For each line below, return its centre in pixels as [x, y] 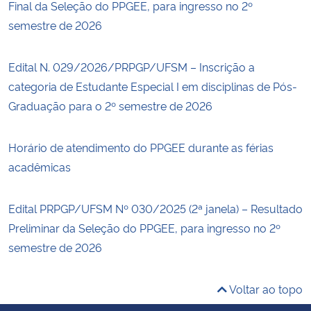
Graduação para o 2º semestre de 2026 [110, 105]
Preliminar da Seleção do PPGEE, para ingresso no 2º [144, 227]
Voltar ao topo [265, 288]
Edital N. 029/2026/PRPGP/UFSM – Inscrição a [132, 66]
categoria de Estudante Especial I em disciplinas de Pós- [153, 86]
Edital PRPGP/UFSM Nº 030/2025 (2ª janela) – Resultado [155, 208]
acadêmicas [40, 166]
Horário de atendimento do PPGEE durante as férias [141, 147]
